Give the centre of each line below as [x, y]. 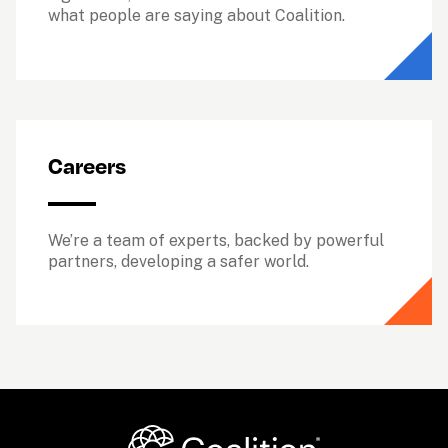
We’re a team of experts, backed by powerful [216, 240]
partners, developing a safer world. [178, 261]
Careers [87, 164]
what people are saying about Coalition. [196, 16]
